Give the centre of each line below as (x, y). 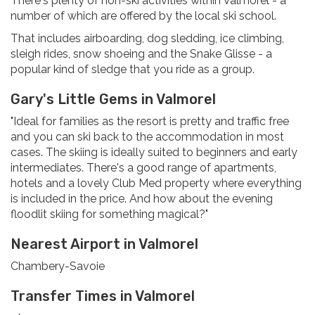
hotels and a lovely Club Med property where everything (156, 184)
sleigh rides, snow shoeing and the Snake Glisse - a (141, 54)
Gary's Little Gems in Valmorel (113, 99)
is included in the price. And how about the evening (142, 199)
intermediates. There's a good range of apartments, (143, 168)
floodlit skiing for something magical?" (109, 214)
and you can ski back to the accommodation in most (147, 137)
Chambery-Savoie (58, 266)
